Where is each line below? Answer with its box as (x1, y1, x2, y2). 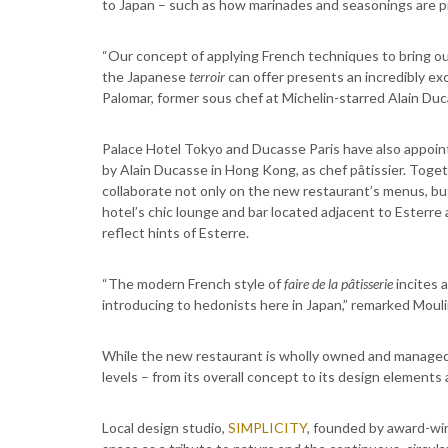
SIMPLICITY (228, 419, 307, 436)
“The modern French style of (102, 275, 284, 292)
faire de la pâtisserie (284, 275, 393, 292)
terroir (189, 68, 228, 85)
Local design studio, (102, 419, 228, 436)
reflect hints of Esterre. (102, 224, 249, 241)
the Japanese (102, 68, 189, 85)
